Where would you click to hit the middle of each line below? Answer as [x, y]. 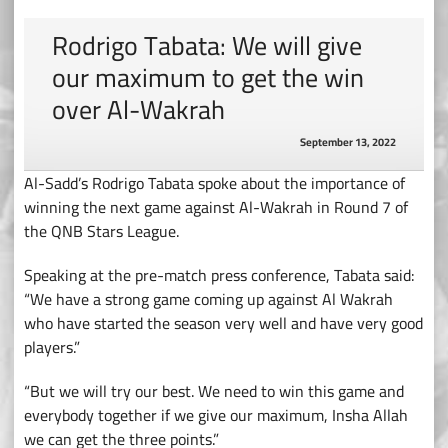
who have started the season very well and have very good [223, 323]
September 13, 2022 [348, 142]
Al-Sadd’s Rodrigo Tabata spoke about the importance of [214, 183]
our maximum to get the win [208, 78]
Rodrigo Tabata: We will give [207, 46]
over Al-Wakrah [138, 110]
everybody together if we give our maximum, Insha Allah [216, 415]
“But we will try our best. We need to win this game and [214, 391]
